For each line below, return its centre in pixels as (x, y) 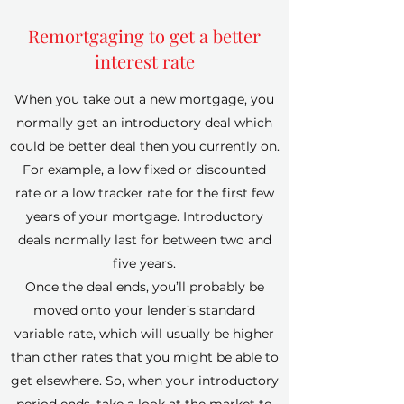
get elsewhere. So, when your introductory (144, 381)
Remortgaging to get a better (144, 36)
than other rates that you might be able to (144, 357)
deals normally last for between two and (144, 240)
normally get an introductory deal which (144, 123)
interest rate (144, 61)
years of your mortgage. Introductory (144, 216)
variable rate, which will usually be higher (144, 334)
